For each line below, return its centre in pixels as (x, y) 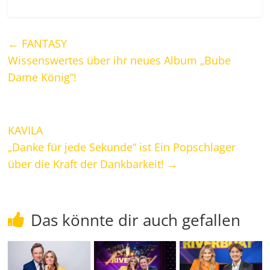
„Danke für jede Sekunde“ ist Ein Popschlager (122, 147)
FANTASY (43, 43)
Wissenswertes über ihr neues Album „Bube (120, 60)
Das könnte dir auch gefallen (136, 220)
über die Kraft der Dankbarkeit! (88, 164)
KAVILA (26, 130)
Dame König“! (42, 77)
